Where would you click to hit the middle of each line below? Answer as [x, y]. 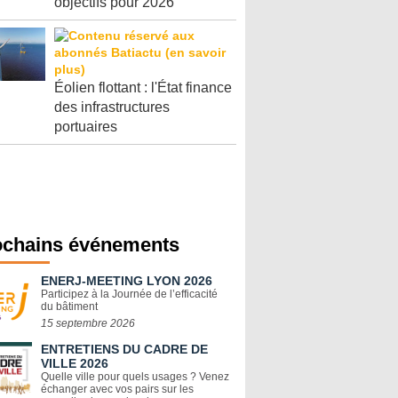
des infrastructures [112, 107]
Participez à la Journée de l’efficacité [129, 294]
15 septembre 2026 [88, 323]
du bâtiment [69, 306]
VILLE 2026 [75, 363]
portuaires [86, 127]
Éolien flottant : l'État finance [143, 88]
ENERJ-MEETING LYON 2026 [127, 281]
